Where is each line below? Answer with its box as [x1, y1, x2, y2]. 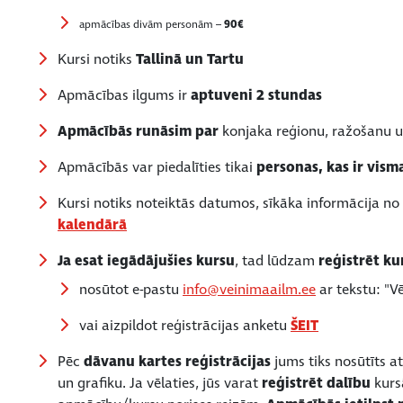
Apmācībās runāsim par [58, 121, 219, 141]
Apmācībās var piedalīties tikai [58, 157, 256, 177]
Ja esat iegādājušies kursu [58, 250, 235, 271]
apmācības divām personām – [79, 16, 224, 32]
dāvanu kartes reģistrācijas [80, 351, 271, 372]
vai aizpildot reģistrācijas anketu [79, 315, 287, 336]
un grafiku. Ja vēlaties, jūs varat [58, 372, 262, 393]
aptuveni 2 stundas [191, 85, 322, 105]
